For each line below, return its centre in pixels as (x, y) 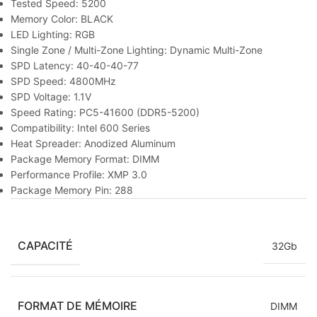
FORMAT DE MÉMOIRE (77, 305)
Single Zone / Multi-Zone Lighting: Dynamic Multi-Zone (137, 50)
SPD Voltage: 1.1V (51, 96)
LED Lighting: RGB (53, 34)
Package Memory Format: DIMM (85, 158)
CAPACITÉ (45, 245)
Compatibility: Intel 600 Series (80, 127)
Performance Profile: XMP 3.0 (79, 174)
